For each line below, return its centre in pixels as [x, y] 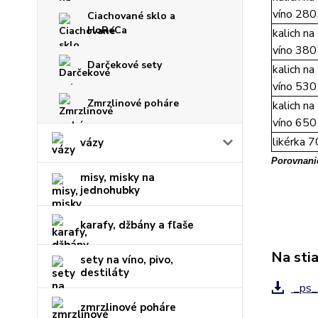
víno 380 [294, 50]
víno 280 [294, 14]
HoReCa [107, 30]
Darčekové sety [125, 65]
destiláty [105, 273]
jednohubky [110, 190]
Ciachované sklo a [131, 16]
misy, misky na [117, 177]
